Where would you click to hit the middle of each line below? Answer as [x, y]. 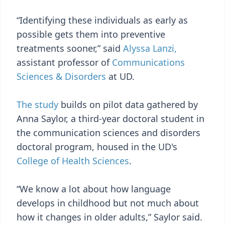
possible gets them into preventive [91, 34]
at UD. [120, 76]
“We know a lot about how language [94, 189]
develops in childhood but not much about [108, 203]
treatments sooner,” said [70, 48]
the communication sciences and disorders [108, 133]
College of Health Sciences [73, 161]
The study [37, 104]
